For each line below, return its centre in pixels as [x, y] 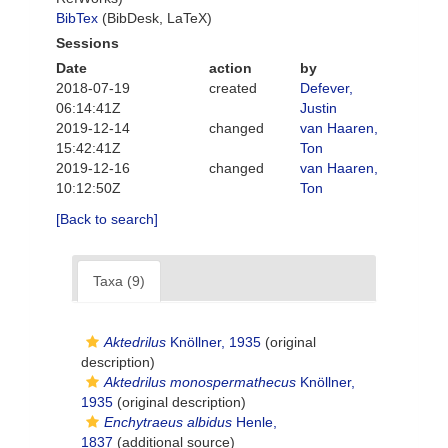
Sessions [87, 43]
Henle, [254, 422]
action [230, 68]
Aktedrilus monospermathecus [200, 382]
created [232, 88]
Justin [318, 108]
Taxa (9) [119, 281]
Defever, [326, 88]
